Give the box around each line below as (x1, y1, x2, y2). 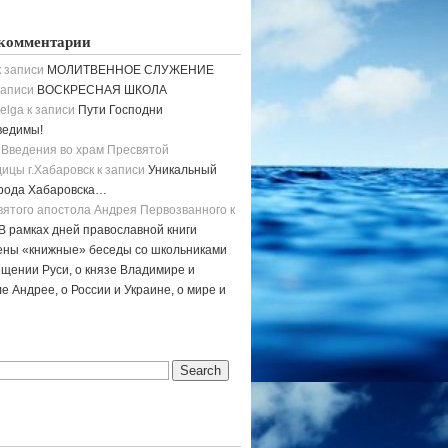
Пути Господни (78, 103, 163, 117)
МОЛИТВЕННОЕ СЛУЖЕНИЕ (47, 63, 214, 77)
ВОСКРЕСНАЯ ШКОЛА (37, 83, 167, 97)
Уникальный (148, 163, 217, 177)
